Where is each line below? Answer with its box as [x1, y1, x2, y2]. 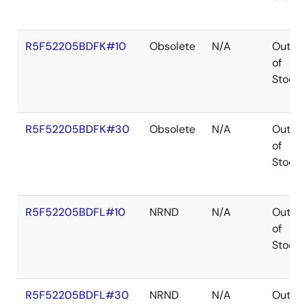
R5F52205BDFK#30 [25, 122, 130, 136]
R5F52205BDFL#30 [25, 288, 129, 302]
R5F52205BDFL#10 [25, 205, 125, 219]
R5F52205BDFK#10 [25, 39, 126, 53]
